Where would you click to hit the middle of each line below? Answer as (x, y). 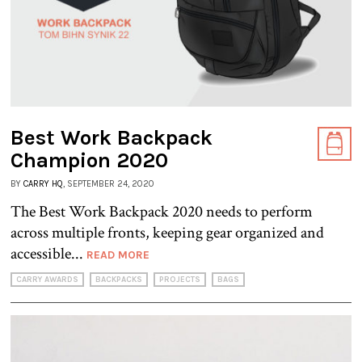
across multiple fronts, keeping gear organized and (167, 232)
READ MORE (118, 255)
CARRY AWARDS (47, 279)
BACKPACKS (119, 279)
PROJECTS (180, 279)
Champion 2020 (89, 160)
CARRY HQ (43, 183)
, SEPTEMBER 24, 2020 (109, 183)
